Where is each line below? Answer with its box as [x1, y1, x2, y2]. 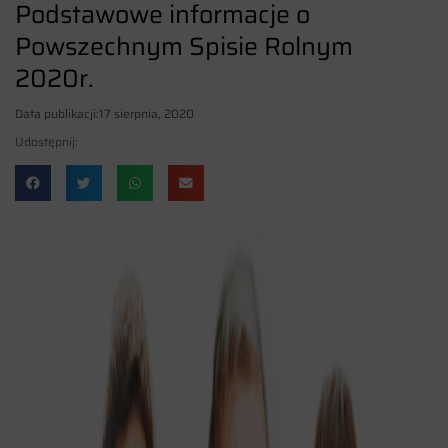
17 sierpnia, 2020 [99, 103, 194, 123]
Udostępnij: [15, 131, 78, 151]
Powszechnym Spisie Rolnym [15, 26, 353, 66]
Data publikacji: [15, 103, 99, 123]
